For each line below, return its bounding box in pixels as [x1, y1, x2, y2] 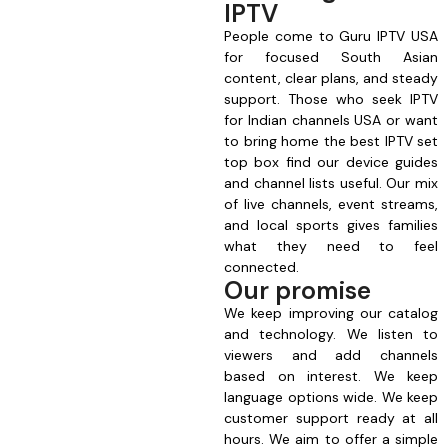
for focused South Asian [224, 48, 438, 67]
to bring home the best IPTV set [224, 132, 438, 151]
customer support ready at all [224, 409, 438, 428]
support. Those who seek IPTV [224, 90, 438, 109]
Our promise [224, 274, 371, 308]
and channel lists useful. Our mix [224, 174, 438, 193]
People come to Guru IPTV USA [224, 27, 438, 46]
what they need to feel [224, 237, 438, 256]
